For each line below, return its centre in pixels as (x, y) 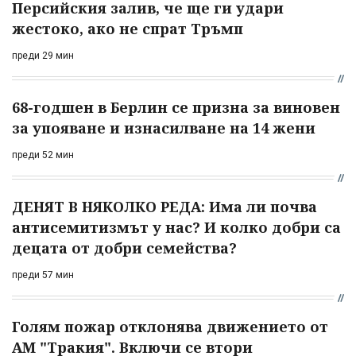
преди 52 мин (43, 155)
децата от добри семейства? (124, 248)
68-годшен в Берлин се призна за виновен (176, 107)
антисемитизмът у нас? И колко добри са (176, 227)
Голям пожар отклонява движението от (170, 326)
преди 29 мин (43, 55)
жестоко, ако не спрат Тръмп (128, 28)
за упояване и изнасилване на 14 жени (164, 128)
